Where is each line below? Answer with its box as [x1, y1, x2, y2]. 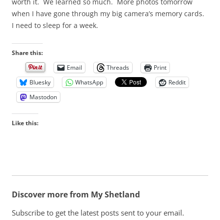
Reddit [168, 78, 186, 86]
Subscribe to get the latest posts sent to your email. [12, 207, 184, 218]
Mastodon [29, 92, 57, 101]
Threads [107, 63, 129, 72]
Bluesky [29, 78, 51, 86]
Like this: [12, 118, 38, 127]
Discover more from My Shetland [12, 189, 140, 200]
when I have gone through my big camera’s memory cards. [12, 8, 208, 18]
